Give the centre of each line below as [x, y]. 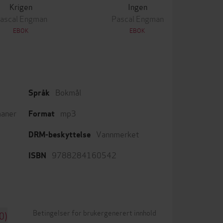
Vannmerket [118, 134]
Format [42, 114]
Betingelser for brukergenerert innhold [95, 212]
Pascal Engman [137, 18]
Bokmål [68, 92]
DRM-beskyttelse [59, 135]
